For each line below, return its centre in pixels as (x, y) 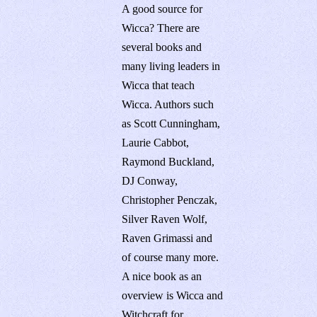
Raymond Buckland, (168, 161)
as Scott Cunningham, (171, 123)
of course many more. (171, 257)
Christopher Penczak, (170, 200)
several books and (162, 47)
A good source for (162, 8)
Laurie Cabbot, (156, 142)
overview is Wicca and (173, 295)
